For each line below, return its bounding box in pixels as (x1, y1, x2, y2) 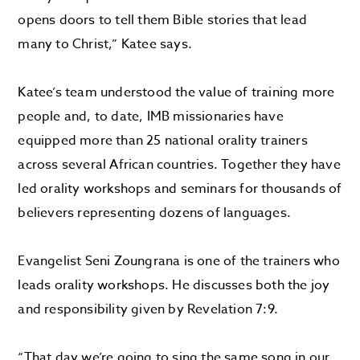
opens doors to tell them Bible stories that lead (18, 10, 308, 30)
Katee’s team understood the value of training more (18, 82, 335, 102)
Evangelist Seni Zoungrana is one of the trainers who (18, 251, 340, 271)
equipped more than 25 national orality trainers (18, 130, 308, 150)
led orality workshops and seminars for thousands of (18, 178, 342, 198)
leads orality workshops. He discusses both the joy (18, 275, 330, 295)
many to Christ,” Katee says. (18, 34, 193, 54)
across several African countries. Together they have (18, 154, 341, 174)
